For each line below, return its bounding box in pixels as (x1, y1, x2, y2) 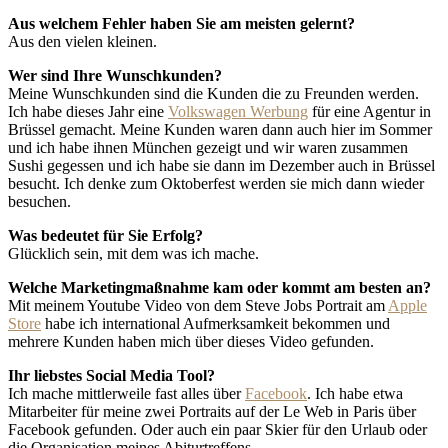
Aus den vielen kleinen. (8, 32, 157, 50)
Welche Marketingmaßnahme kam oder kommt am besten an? (8, 278, 431, 296)
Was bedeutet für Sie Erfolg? (8, 226, 203, 244)
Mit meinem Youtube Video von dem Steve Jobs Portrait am (8, 296, 388, 314)
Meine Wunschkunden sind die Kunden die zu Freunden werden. (8, 84, 419, 102)
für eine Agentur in (308, 102, 431, 120)
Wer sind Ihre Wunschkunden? (8, 66, 222, 84)
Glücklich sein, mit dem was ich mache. (8, 244, 259, 262)
